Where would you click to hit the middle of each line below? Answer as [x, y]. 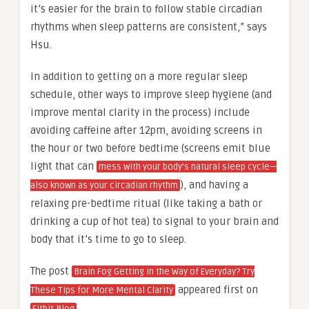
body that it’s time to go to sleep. [108, 240]
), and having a [214, 185]
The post [51, 271]
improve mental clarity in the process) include [140, 113]
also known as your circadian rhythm [104, 186]
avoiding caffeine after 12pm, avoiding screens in [146, 131]
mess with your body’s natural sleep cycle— [188, 167]
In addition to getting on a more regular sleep [139, 77]
